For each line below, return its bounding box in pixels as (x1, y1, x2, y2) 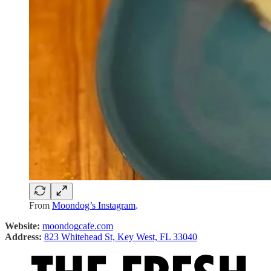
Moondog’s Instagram (52, 200, 135, 211)
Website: (5, 221, 40, 232)
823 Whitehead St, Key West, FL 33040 (44, 232, 197, 243)
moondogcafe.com (42, 221, 113, 232)
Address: (5, 232, 44, 243)
